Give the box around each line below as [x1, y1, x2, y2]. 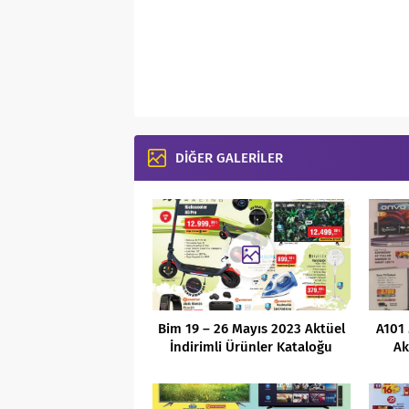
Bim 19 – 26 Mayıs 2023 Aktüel [157, 320, 345, 337]
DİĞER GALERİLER [175, 150, 283, 166]
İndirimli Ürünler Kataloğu [170, 338, 333, 355]
